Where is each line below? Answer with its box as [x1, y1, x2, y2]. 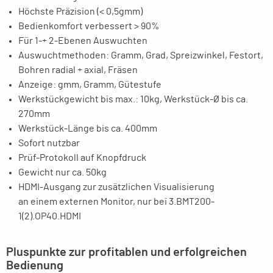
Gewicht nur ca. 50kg [18, 168, 107, 177]
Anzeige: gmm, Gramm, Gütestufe [18, 80, 161, 90]
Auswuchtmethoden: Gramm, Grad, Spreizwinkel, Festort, [18, 51, 263, 60]
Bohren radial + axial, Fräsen [18, 65, 138, 75]
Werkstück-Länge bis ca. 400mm [18, 124, 157, 133]
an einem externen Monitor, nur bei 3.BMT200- [18, 197, 214, 207]
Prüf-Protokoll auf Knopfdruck [18, 153, 146, 163]
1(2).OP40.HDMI [18, 211, 81, 221]
